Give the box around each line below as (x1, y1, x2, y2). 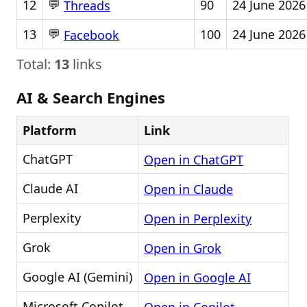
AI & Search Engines (16, 87, 165, 108)
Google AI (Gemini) (23, 269, 132, 285)
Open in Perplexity (144, 210, 251, 228)
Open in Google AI (144, 269, 251, 286)
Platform (23, 122, 77, 138)
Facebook (64, 27, 119, 44)
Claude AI (23, 180, 78, 197)
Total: (16, 55, 54, 73)
